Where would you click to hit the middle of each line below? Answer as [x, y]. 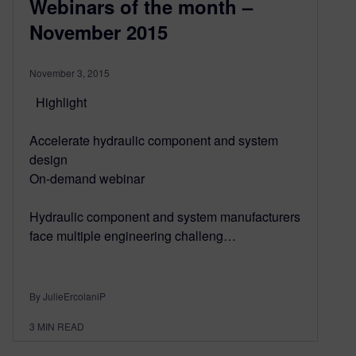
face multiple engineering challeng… [133, 236]
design [48, 160]
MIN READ [61, 327]
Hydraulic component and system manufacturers [165, 217]
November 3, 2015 [70, 73]
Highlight [58, 103]
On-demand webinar [90, 179]
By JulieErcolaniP [68, 296]
